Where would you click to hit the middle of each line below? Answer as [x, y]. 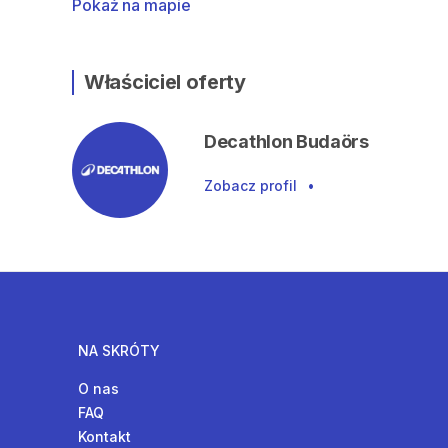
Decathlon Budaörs [286, 141]
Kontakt [104, 436]
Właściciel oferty [165, 82]
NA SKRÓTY [119, 350]
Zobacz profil [250, 185]
